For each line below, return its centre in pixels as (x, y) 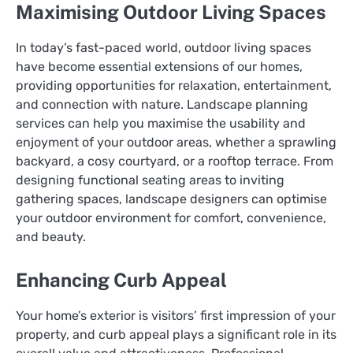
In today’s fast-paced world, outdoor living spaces (163, 47)
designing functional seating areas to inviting (150, 180)
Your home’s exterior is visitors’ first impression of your (176, 315)
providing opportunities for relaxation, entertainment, (174, 85)
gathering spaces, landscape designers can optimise (171, 199)
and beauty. (51, 236)
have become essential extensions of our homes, (159, 66)
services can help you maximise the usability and (161, 123)
